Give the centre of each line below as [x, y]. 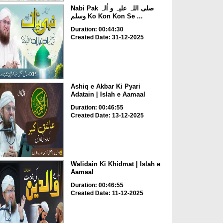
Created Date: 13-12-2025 [107, 115]
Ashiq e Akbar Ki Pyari [105, 86]
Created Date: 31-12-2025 [107, 38]
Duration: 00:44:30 [97, 30]
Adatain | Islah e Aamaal [108, 94]
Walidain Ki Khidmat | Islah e [115, 164]
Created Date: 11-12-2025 [107, 193]
